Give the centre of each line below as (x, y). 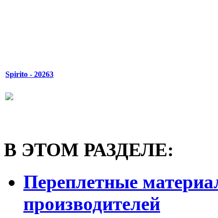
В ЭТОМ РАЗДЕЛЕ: (89, 150)
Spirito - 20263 (29, 74)
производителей (92, 204)
